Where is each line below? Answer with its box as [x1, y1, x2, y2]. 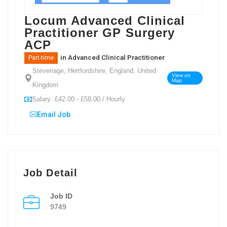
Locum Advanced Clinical [24, 13, 185, 27]
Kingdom [32, 81, 58, 89]
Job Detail [23, 167, 78, 178]
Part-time [28, 54, 54, 61]
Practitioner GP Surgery [24, 25, 175, 40]
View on [171, 72, 191, 78]
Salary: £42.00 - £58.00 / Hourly [32, 95, 125, 103]
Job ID [50, 192, 72, 200]
